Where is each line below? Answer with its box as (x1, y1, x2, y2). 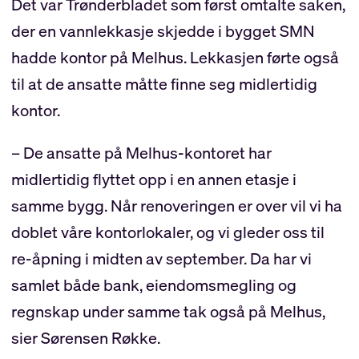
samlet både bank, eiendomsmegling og (10, 274, 296, 296)
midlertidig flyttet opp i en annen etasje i (10, 168, 296, 191)
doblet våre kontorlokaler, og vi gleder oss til (10, 221, 325, 244)
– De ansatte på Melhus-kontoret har (10, 142, 272, 164)
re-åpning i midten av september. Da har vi (10, 248, 312, 270)
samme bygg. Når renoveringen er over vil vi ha (10, 195, 342, 217)
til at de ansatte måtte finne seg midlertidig (10, 73, 317, 95)
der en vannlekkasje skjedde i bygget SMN (10, 20, 315, 42)
